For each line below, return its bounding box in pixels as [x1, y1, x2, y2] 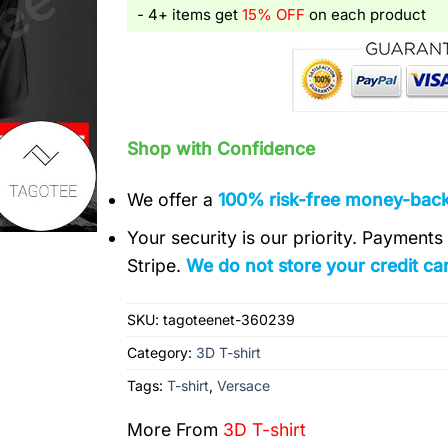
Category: [127, 344, 197, 362]
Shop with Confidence [127, 137, 316, 159]
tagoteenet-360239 [163, 311, 296, 329]
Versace [217, 377, 271, 395]
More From [127, 419, 224, 441]
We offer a [127, 188, 219, 210]
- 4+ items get [137, 5, 243, 24]
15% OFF [242, 5, 306, 24]
